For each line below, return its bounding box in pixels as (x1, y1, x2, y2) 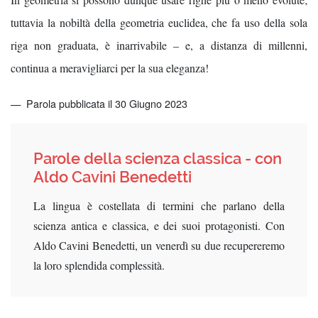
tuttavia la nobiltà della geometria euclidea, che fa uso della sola (11, 15, 307, 31)
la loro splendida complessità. (33, 258, 165, 273)
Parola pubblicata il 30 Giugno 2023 (23, 95, 187, 111)
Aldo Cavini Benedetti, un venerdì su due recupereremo (33, 238, 285, 253)
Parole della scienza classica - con (33, 148, 282, 168)
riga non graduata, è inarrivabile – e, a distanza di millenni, (11, 38, 307, 53)
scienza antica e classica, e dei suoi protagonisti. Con (33, 218, 285, 233)
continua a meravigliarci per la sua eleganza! (11, 60, 209, 76)
